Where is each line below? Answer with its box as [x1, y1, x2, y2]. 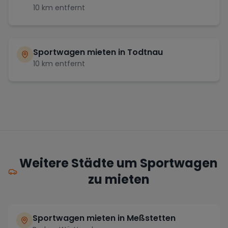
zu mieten [88, 170, 150, 188]
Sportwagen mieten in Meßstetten [33, 212, 176, 224]
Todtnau [127, 46, 163, 58]
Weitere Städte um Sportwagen [19, 154, 218, 172]
